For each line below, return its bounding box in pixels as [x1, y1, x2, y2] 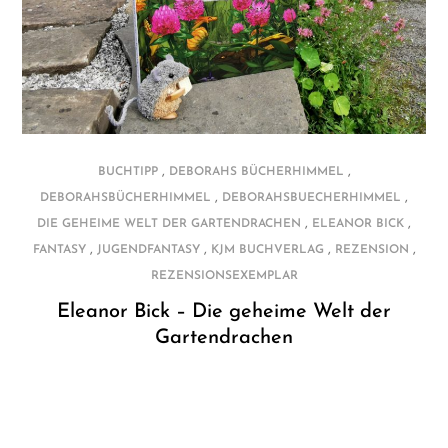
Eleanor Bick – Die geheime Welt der [57, 301, 391, 322]
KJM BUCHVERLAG [210, 243, 324, 256]
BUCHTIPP [97, 165, 158, 178]
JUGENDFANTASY [96, 243, 200, 256]
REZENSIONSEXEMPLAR [150, 269, 298, 282]
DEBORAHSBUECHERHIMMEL [222, 191, 401, 204]
